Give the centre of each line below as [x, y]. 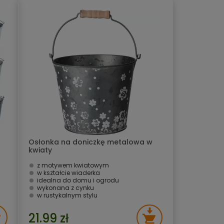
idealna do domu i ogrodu [78, 180]
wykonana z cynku [65, 188]
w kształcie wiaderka [68, 173]
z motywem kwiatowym [73, 165]
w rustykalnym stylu [67, 195]
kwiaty [40, 150]
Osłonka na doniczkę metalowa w [90, 142]
